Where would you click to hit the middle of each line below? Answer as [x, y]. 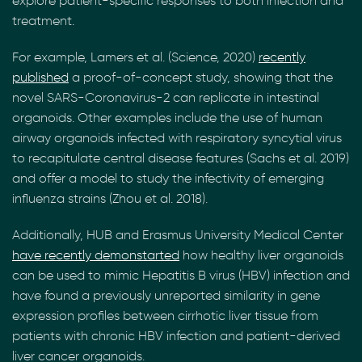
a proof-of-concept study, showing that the [201, 77]
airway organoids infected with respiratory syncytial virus [177, 138]
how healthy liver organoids [261, 255]
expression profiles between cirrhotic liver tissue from [165, 316]
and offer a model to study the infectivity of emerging [168, 178]
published [40, 77]
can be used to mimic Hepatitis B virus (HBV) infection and [181, 275]
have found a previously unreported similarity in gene [166, 295]
